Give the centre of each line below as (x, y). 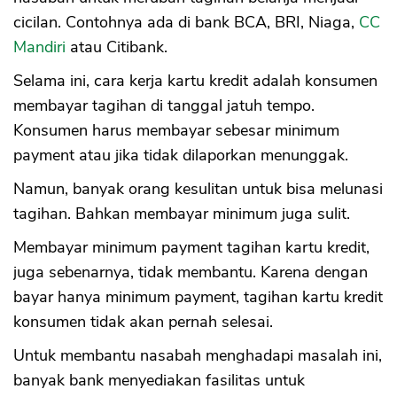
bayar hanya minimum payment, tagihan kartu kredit (198, 297)
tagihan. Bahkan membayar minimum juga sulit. (182, 214)
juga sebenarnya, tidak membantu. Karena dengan (191, 272)
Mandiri (39, 47)
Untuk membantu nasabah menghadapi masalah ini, (198, 356)
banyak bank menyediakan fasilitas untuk (159, 381)
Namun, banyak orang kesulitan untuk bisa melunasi (198, 189)
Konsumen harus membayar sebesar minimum (176, 131)
